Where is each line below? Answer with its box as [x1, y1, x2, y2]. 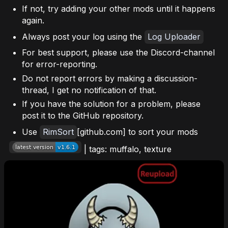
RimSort [43, 126, 74, 137]
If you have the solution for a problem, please [22, 99, 201, 109]
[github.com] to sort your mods [77, 126, 198, 137]
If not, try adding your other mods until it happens [22, 4, 215, 14]
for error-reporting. [22, 59, 97, 70]
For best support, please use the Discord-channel [22, 47, 215, 58]
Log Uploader [148, 31, 201, 42]
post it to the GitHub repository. [22, 110, 144, 121]
